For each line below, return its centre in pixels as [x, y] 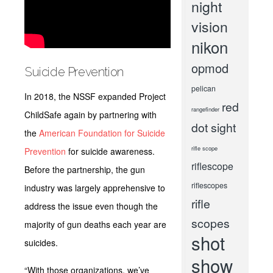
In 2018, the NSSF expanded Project [95, 96]
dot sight [213, 127]
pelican [203, 88]
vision [209, 27]
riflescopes [209, 185]
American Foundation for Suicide [102, 133]
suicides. [42, 243]
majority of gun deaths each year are [95, 224]
